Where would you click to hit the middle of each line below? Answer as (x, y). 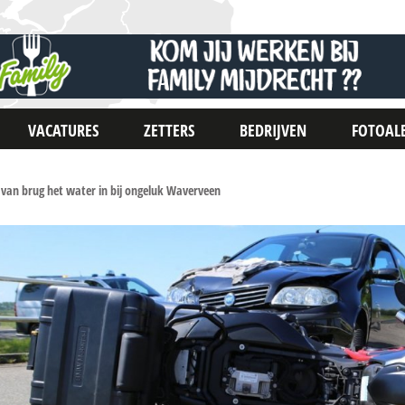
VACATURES (64, 130)
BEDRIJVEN (273, 130)
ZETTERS (170, 130)
